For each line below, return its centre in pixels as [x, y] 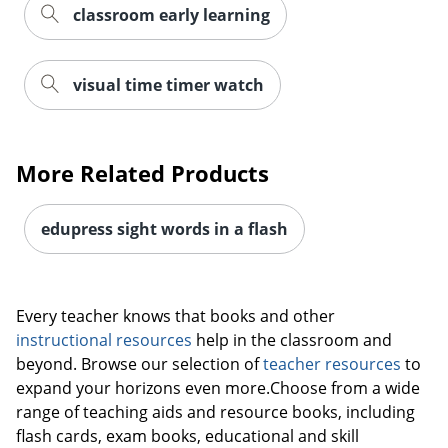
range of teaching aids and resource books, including [215, 412]
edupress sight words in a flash [164, 229]
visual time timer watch [168, 85]
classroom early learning [171, 15]
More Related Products [142, 173]
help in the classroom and [292, 340]
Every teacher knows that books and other [175, 316]
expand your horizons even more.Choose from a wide [218, 388]
